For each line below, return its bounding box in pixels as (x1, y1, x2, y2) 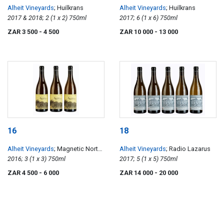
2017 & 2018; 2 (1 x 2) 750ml (69, 14, 86, 22)
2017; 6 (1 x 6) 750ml (160, 14, 177, 22)
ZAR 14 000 (119, 168, 154, 176)
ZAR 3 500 (7, 28, 39, 36)
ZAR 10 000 (119, 28, 154, 36)
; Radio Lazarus (166, 144, 210, 152)
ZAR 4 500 (7, 168, 39, 176)
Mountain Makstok (7, 154, 60, 162)
